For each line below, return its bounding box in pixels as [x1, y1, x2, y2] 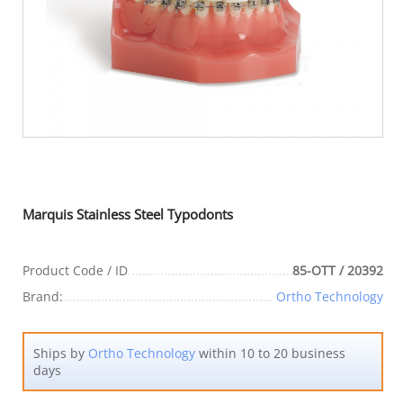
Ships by [33, 344, 88, 362]
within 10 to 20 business [195, 344, 345, 362]
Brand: [22, 287, 63, 305]
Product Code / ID [22, 261, 128, 279]
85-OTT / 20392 [292, 261, 383, 279]
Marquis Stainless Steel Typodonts [22, 204, 233, 223]
